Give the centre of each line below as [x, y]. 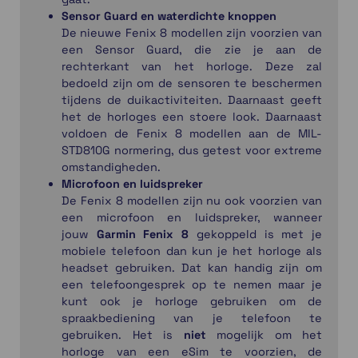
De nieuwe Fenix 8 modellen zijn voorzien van [192, 33]
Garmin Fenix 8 [143, 235]
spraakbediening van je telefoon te [192, 318]
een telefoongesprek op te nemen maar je [192, 285]
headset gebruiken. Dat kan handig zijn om [192, 268]
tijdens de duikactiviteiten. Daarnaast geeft [192, 100]
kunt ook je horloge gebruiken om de [192, 302]
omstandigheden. [111, 167]
